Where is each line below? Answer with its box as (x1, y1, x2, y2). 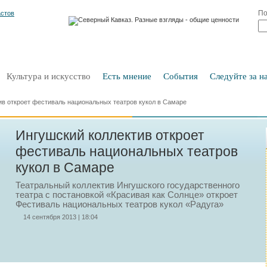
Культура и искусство (7, 72, 91, 81)
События (163, 72, 198, 81)
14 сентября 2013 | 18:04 (23, 213, 98, 221)
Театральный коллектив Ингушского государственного (15, 181, 240, 190)
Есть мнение (103, 72, 151, 81)
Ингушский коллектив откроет (15, 128, 204, 143)
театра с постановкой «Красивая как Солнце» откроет (15, 190, 238, 200)
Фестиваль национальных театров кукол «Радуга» (15, 200, 223, 209)
